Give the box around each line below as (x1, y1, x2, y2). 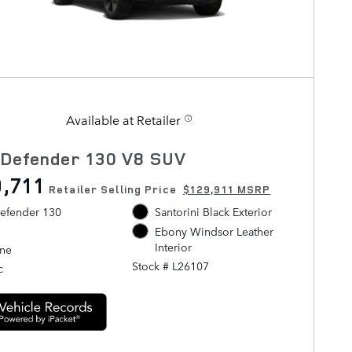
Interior (154, 238, 192, 255)
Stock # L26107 (132, 257, 210, 273)
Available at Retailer (66, 111, 181, 129)
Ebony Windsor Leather (154, 222, 273, 239)
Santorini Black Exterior (154, 203, 272, 220)
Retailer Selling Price (49, 182, 177, 197)
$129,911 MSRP (182, 182, 271, 197)
